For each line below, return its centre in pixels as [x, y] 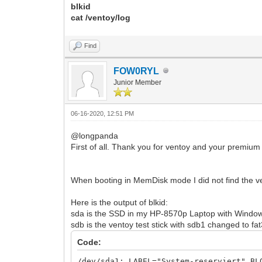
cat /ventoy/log [101, 17]
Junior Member [138, 82]
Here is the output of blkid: [120, 202]
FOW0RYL [137, 71]
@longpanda [95, 135]
